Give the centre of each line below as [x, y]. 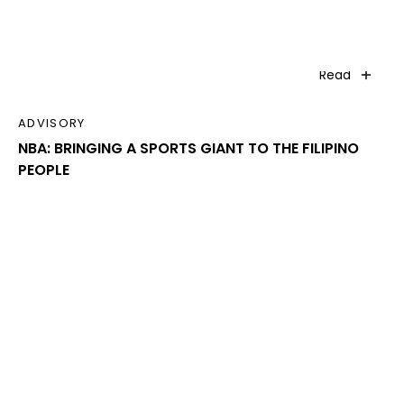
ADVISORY [52, 124]
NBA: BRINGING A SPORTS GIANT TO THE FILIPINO [188, 149]
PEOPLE [44, 170]
